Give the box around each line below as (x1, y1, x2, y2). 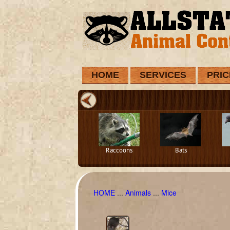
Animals (125, 187, 151, 198)
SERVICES (140, 70, 186, 80)
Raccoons (106, 147, 132, 155)
